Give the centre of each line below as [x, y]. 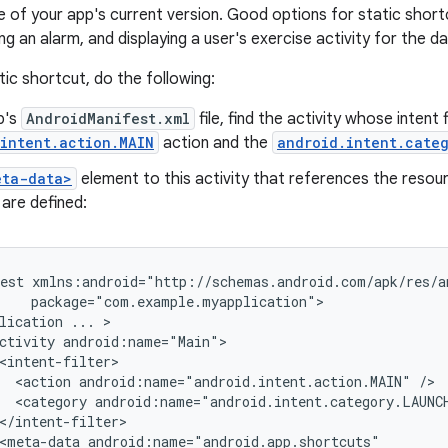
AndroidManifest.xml [108, 119]
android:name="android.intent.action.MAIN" [245, 382]
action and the [215, 143]
